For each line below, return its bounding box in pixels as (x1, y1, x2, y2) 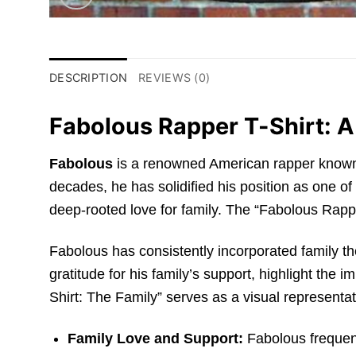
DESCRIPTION (49, 71, 128, 85)
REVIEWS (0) (138, 71, 211, 85)
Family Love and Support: (68, 331, 244, 347)
